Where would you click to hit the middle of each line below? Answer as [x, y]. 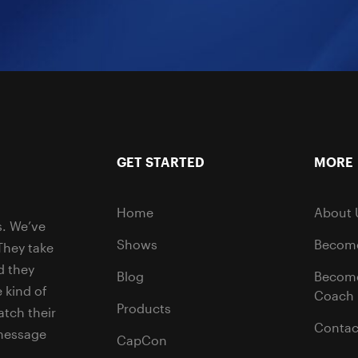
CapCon [142, 340]
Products [144, 308]
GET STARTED [161, 162]
